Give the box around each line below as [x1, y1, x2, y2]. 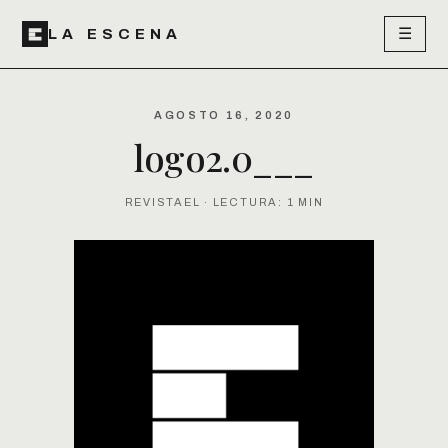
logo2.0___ [134, 133, 314, 181]
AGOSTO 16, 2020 [154, 109, 294, 121]
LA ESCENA [48, 26, 183, 42]
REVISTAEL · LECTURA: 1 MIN [124, 196, 324, 208]
